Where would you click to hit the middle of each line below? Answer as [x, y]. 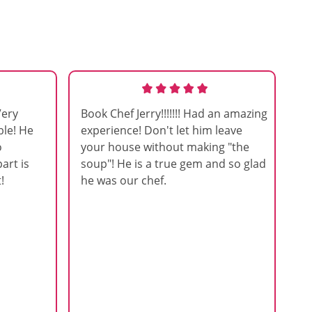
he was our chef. [124, 180]
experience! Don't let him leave [162, 130]
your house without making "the [165, 147]
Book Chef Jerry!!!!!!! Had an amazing [174, 114]
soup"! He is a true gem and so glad [173, 164]
